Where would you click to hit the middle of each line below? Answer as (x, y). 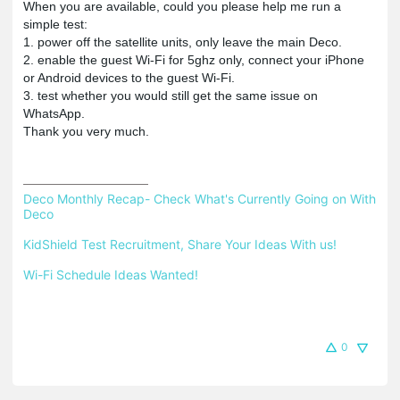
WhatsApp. (54, 113)
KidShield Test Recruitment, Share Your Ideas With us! (180, 244)
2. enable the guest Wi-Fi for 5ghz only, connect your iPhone (194, 59)
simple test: (55, 24)
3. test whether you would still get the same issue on (171, 95)
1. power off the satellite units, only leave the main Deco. (183, 42)
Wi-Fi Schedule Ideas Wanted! (111, 274)
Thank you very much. (86, 131)
